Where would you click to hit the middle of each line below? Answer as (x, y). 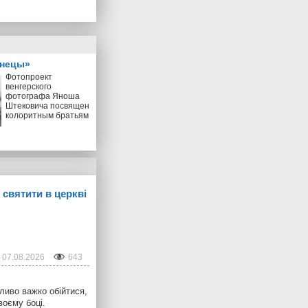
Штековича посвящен (47, 106)
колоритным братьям (47, 115)
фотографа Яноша (43, 96)
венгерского (29, 86)
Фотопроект (29, 77)
